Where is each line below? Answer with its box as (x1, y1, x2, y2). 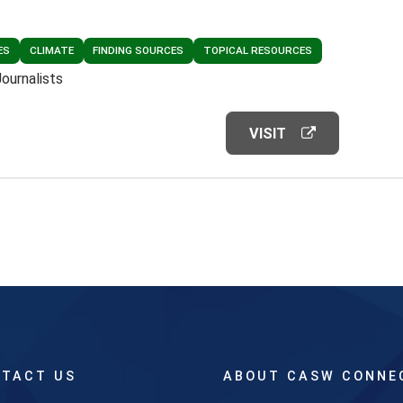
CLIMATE (29, 44, 74, 58)
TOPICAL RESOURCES (203, 44, 313, 58)
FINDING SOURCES (93, 44, 184, 58)
